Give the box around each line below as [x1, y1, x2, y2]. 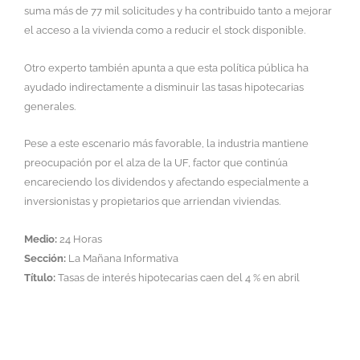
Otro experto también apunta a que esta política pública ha [24, 61, 309, 74]
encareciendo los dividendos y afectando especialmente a [24, 176, 309, 189]
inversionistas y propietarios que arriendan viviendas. [24, 195, 280, 208]
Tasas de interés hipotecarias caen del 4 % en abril [55, 272, 300, 284]
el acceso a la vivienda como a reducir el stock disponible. [24, 23, 305, 36]
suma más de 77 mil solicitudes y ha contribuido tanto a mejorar [24, 4, 332, 17]
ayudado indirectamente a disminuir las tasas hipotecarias [24, 80, 304, 93]
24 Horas [57, 233, 102, 246]
